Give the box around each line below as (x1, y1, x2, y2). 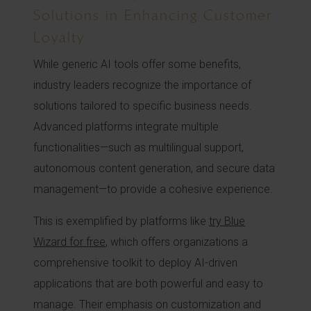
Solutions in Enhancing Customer (33, 6, 273, 24)
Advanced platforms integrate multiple (33, 120, 219, 133)
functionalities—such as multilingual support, (33, 141, 244, 154)
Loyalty (33, 28, 85, 46)
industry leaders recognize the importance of (33, 78, 251, 92)
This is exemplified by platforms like (33, 215, 209, 228)
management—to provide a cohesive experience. (33, 183, 273, 196)
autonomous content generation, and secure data (33, 162, 275, 175)
